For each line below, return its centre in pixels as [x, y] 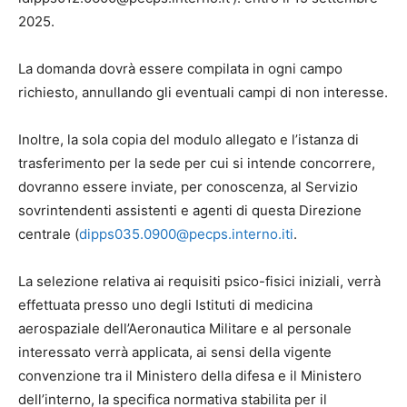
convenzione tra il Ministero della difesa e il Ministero [190, 375]
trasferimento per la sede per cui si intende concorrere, [197, 163]
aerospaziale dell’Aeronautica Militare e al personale [185, 328]
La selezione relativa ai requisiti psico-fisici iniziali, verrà [199, 281]
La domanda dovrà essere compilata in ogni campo [180, 68]
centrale [46, 233]
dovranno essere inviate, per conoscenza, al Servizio [188, 186]
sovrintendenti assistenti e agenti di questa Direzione [190, 210]
